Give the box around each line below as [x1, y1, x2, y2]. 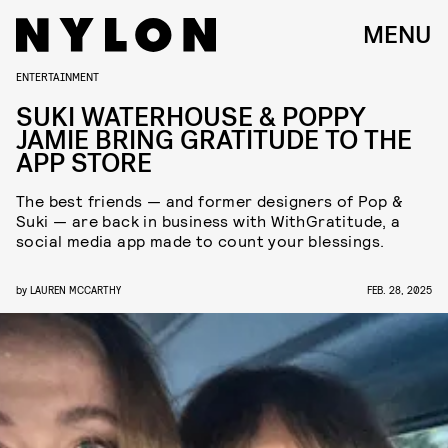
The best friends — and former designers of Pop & [16, 191, 404, 210]
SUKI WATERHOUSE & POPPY [16, 100, 366, 135]
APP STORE [16, 146, 152, 181]
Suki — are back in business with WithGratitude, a [16, 211, 401, 230]
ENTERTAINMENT [16, 69, 99, 83]
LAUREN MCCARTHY [30, 283, 121, 296]
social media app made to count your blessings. [16, 231, 385, 250]
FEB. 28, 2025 [367, 283, 432, 296]
